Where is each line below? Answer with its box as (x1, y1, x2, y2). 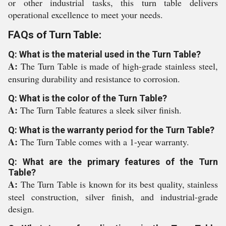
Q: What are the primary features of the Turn (8, 156, 218, 167)
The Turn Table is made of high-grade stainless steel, (20, 60, 218, 72)
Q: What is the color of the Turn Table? (8, 93, 167, 103)
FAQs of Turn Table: (8, 29, 101, 41)
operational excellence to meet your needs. (8, 9, 163, 21)
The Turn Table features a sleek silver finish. (20, 104, 182, 116)
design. (8, 203, 34, 215)
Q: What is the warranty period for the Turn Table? (8, 125, 214, 135)
